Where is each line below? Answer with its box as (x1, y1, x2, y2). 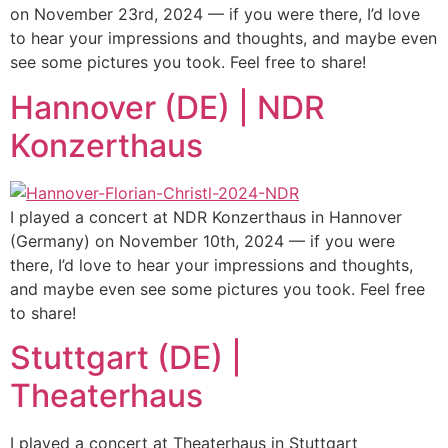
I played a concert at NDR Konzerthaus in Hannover (10, 206, 402, 227)
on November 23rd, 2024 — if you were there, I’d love (10, 4, 420, 25)
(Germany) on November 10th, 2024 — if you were (10, 230, 395, 251)
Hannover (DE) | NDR (10, 87, 325, 127)
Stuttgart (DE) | (10, 337, 242, 377)
